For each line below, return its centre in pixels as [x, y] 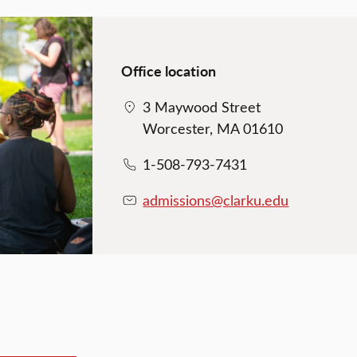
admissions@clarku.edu [216, 200]
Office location [169, 70]
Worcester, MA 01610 [213, 128]
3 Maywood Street [202, 106]
